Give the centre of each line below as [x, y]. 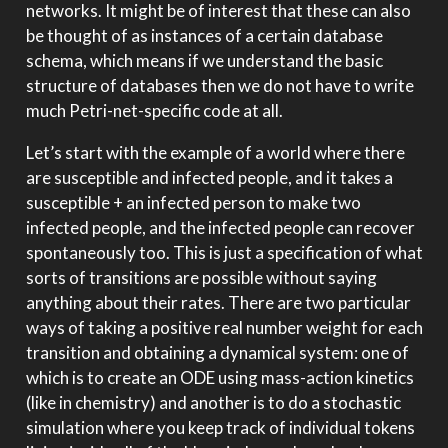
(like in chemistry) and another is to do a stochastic [213, 403]
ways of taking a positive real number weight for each [224, 328]
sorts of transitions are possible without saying [201, 278]
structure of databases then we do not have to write [219, 86]
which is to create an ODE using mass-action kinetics [219, 378]
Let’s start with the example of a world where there [215, 153]
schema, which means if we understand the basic [204, 61]
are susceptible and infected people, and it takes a [209, 178]
